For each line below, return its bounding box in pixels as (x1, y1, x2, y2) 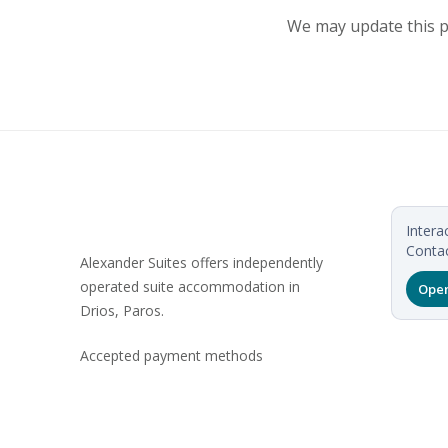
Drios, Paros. (80, 300, 164, 320)
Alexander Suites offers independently (80, 252, 323, 272)
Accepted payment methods (80, 345, 263, 365)
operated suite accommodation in (80, 276, 300, 296)
